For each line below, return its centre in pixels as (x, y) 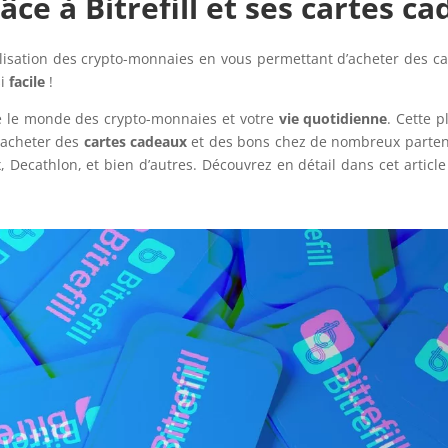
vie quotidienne (333, 119)
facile (27, 82)
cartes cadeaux (135, 142)
